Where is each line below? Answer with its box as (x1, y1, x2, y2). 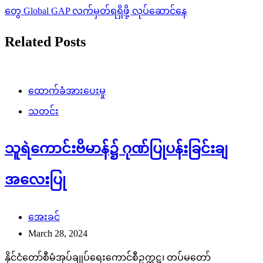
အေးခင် (28, 212, 60, 222)
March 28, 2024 (28, 228, 87, 239)
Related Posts (5, 33, 86, 49)
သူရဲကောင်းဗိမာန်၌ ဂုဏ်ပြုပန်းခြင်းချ (5, 140, 228, 156)
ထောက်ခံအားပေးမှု (28, 85, 106, 96)
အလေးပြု (5, 171, 66, 187)
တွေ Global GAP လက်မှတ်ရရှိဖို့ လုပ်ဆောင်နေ (5, 5, 187, 16)
